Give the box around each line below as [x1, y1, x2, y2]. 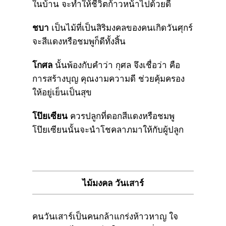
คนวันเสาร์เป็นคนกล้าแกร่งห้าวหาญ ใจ [32, 211, 178, 221]
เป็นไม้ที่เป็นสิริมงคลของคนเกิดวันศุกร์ [49, 23, 193, 33]
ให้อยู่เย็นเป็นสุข [32, 87, 92, 97]
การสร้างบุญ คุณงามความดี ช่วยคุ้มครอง [32, 74, 185, 84]
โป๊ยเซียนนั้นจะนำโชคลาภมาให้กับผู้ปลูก [32, 125, 184, 135]
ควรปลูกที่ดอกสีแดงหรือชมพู [68, 111, 175, 121]
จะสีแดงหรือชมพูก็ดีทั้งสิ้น [32, 36, 126, 46]
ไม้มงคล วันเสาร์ [82, 178, 144, 188]
